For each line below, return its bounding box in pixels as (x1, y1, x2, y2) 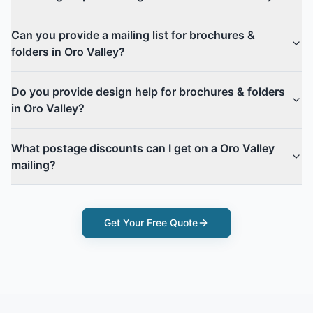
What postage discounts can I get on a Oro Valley (11, 141, 275, 155)
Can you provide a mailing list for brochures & (11, 28, 255, 42)
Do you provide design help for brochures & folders (11, 85, 285, 99)
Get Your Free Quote (104, 217, 198, 228)
